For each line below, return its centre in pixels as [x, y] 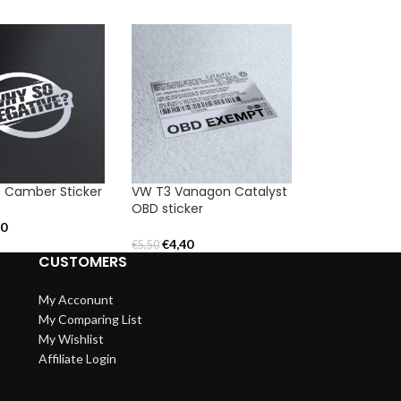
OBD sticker [168, 209]
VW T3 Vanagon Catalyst [210, 192]
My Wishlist [71, 339]
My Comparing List [90, 320]
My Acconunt [76, 300]
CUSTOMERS [82, 262]
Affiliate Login [77, 359]
